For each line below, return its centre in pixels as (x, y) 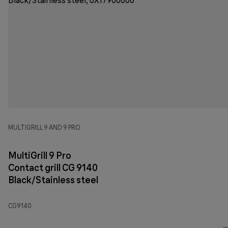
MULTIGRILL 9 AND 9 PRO (44, 127)
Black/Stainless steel (53, 180)
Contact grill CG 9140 (53, 167)
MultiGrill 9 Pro (40, 155)
